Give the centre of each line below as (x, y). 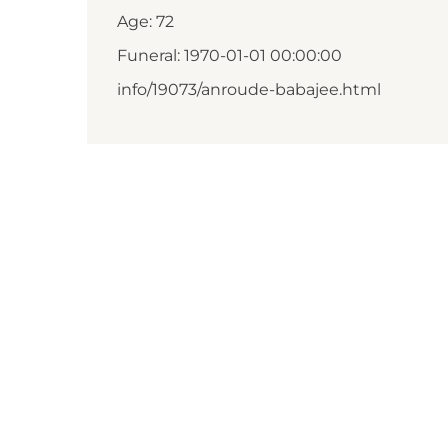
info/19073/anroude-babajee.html (249, 89)
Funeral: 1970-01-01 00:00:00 (229, 55)
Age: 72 (145, 21)
